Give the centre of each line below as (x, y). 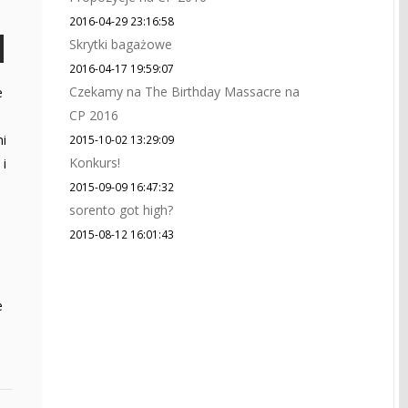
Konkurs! (95, 163)
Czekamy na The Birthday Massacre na (184, 92)
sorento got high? (121, 210)
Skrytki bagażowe (121, 44)
